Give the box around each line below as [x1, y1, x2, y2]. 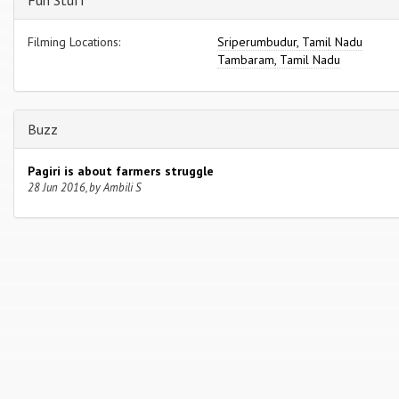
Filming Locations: [28, 34, 120, 51]
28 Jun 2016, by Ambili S [28, 180, 141, 195]
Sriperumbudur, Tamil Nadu [217, 34, 363, 51]
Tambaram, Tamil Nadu [217, 52, 341, 69]
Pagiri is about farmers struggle [28, 163, 214, 180]
